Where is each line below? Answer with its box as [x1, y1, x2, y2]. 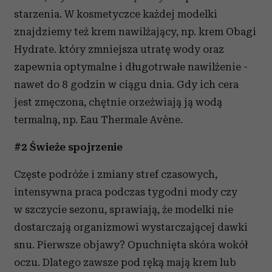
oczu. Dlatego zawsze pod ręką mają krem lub [14, 256, 236, 268]
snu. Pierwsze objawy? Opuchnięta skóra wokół [14, 239, 248, 251]
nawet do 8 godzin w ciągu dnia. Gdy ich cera [14, 78, 239, 90]
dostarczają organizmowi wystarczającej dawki [14, 221, 248, 233]
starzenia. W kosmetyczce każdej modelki [14, 8, 217, 20]
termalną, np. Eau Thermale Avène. [14, 114, 183, 126]
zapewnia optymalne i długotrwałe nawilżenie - [14, 61, 248, 73]
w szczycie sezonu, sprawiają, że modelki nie [14, 203, 233, 216]
